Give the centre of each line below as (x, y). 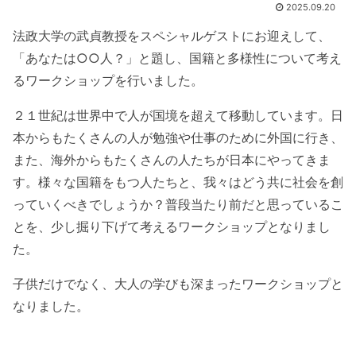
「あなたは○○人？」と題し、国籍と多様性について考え (177, 58)
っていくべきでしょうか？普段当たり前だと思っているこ (178, 204)
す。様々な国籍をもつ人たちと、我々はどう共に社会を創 (178, 182)
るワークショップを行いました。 (108, 80)
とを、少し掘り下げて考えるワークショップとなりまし (172, 226)
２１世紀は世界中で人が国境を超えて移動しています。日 (178, 115)
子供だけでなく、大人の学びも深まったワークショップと (178, 283)
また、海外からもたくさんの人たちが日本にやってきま (172, 159)
